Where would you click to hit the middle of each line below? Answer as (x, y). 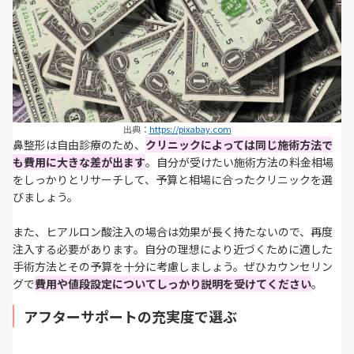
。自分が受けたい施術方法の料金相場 (239, 162)
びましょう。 (45, 197)
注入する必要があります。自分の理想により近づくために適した (173, 249)
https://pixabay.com (190, 129)
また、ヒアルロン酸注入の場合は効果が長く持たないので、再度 (173, 232)
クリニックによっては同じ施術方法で (239, 145)
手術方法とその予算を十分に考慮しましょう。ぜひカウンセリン (173, 267)
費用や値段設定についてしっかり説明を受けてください (173, 284)
